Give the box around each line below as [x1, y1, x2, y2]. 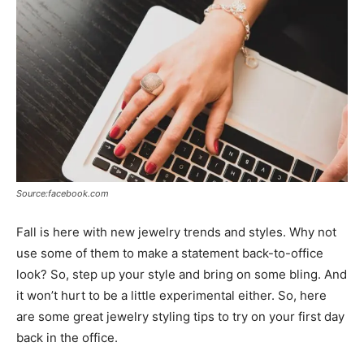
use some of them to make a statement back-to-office [16, 245, 323, 261]
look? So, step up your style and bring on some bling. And [16, 266, 347, 282]
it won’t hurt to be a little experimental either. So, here [16, 287, 327, 303]
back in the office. [16, 329, 118, 345]
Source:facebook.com [16, 187, 109, 199]
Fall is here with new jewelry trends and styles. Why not [16, 223, 336, 240]
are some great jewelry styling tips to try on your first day [16, 308, 344, 324]
